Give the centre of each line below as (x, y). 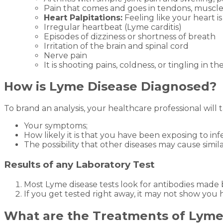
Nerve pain (65, 55)
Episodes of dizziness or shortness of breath (130, 36)
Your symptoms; (56, 126)
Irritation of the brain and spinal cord (116, 46)
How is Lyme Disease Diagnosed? (110, 87)
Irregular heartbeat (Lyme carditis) (113, 27)
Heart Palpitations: (83, 17)
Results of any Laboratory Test (79, 165)
